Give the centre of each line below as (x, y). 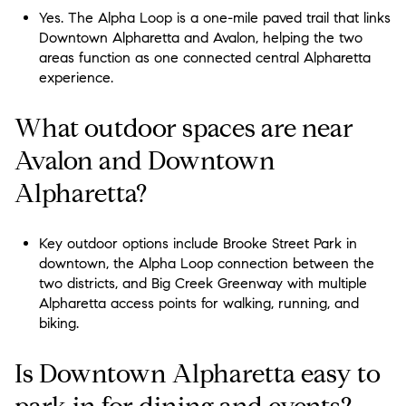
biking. (58, 324)
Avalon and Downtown (145, 160)
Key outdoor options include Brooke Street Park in (198, 244)
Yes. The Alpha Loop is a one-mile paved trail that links (214, 18)
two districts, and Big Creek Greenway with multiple (203, 284)
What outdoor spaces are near (184, 128)
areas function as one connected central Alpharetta (204, 58)
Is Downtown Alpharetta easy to (198, 374)
